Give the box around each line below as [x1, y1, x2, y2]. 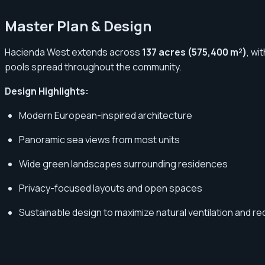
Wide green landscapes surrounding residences [19, 157, 228, 170]
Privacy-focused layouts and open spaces [19, 181, 202, 195]
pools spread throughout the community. [5, 60, 182, 73]
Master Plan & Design [5, 15, 151, 35]
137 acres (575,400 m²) [142, 45, 247, 59]
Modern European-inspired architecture [19, 108, 192, 122]
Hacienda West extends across [5, 45, 142, 59]
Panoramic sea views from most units [19, 132, 180, 146]
